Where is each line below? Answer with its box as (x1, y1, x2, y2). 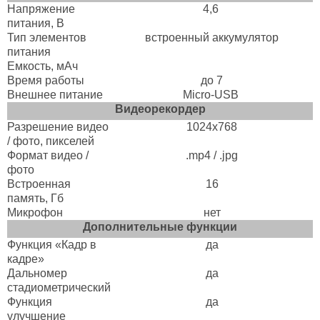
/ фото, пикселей (7, 134, 94, 147)
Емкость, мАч (7, 59, 78, 72)
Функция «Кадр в (7, 238, 96, 251)
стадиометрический (7, 281, 111, 294)
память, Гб (7, 191, 64, 204)
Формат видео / (7, 149, 89, 161)
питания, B (7, 16, 64, 29)
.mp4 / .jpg (186, 149, 238, 161)
